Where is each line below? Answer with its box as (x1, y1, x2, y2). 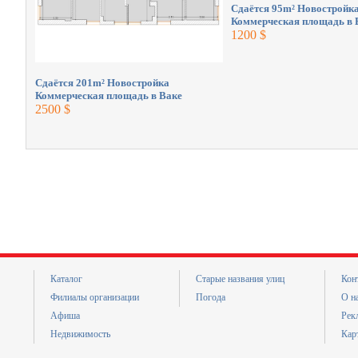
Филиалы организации (50, 292, 139, 303)
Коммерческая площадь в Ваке (34, 89, 182, 101)
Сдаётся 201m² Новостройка (34, 76, 169, 89)
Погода (196, 292, 225, 303)
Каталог (50, 273, 82, 284)
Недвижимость (50, 328, 110, 340)
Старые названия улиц (196, 273, 284, 284)
